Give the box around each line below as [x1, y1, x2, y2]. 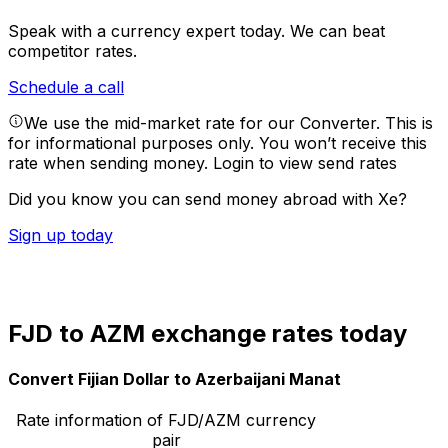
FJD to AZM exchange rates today [8, 318, 407, 348]
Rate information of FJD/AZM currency [16, 410, 316, 431]
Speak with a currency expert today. [8, 21, 290, 42]
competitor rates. [8, 41, 137, 62]
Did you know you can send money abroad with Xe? [8, 189, 407, 210]
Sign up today [8, 225, 113, 246]
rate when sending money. [8, 153, 213, 174]
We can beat [290, 21, 385, 42]
